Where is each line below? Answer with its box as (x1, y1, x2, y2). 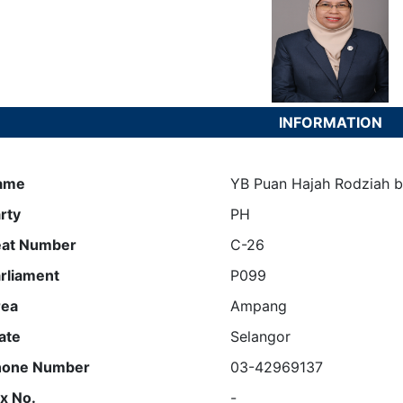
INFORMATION (278, 113, 382, 131)
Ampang (229, 297, 287, 315)
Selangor (229, 327, 291, 345)
